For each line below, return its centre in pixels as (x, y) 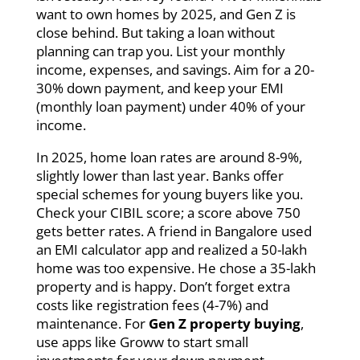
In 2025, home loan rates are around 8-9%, (169, 157)
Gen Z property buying (224, 323)
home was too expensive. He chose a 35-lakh (176, 268)
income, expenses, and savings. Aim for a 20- (175, 69)
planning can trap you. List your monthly (160, 51)
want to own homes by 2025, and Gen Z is (166, 14)
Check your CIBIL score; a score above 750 (168, 212)
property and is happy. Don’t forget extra (163, 286)
